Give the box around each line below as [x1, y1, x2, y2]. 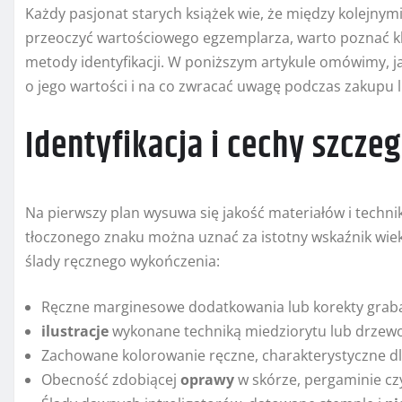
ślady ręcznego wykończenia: [25, 251, 220, 272]
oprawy [180, 370, 234, 390]
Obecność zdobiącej [41, 370, 180, 390]
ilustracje [41, 321, 109, 342]
